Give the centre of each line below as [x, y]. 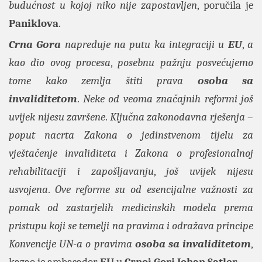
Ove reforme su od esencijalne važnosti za [154, 189]
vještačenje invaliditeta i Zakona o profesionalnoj [131, 153]
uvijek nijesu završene [57, 117]
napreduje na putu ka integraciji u [144, 44]
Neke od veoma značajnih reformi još [168, 99]
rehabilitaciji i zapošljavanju [81, 171]
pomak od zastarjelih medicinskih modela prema [131, 207]
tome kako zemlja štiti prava [103, 80]
